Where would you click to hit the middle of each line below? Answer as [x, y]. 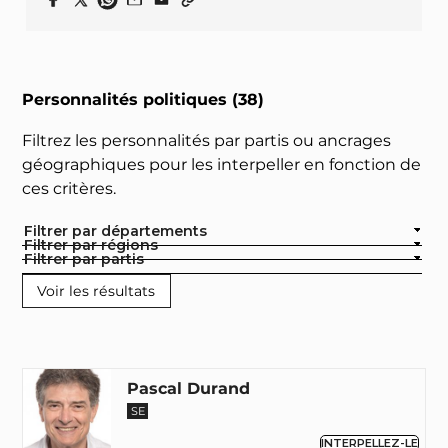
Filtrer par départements [120, 231]
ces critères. [69, 189]
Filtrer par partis [89, 259]
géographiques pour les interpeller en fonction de [222, 165]
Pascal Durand [189, 388]
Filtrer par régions [96, 245]
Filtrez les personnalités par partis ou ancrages [207, 141]
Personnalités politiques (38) [143, 99]
